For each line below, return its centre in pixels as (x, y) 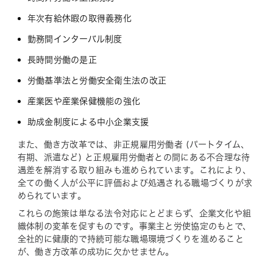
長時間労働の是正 (62, 60)
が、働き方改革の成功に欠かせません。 (96, 252)
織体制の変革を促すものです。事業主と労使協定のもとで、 (134, 226)
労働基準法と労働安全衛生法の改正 (97, 81)
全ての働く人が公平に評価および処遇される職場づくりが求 (135, 183)
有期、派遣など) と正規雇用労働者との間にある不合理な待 (134, 158)
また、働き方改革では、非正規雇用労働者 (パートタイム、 (133, 145)
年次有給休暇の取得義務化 (80, 19)
